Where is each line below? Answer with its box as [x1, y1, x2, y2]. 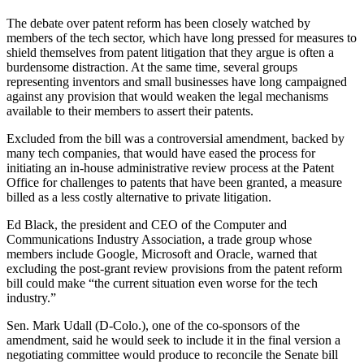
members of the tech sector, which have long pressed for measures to [6, 30, 357, 45]
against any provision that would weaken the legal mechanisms [6, 89, 328, 103]
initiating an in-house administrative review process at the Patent [6, 160, 334, 175]
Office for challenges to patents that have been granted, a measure [6, 175, 342, 189]
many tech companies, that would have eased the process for [6, 145, 315, 160]
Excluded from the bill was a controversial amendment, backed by [6, 131, 344, 145]
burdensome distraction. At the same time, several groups [6, 59, 297, 74]
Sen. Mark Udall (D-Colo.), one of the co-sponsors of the [6, 318, 300, 332]
